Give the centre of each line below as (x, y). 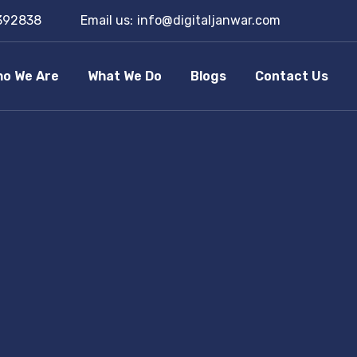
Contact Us (291, 76)
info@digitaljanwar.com (208, 20)
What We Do (124, 76)
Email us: (106, 20)
